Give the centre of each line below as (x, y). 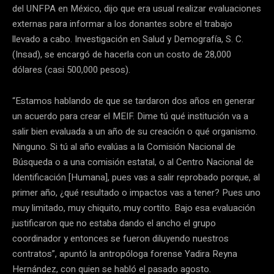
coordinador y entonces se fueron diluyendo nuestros (120, 239)
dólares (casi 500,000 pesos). (71, 70)
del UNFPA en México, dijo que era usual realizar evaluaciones (137, 9)
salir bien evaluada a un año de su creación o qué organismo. (135, 132)
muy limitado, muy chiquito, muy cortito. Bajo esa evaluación (134, 208)
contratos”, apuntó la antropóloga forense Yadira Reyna (125, 254)
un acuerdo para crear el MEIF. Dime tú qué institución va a (130, 117)
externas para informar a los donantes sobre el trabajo (122, 24)
